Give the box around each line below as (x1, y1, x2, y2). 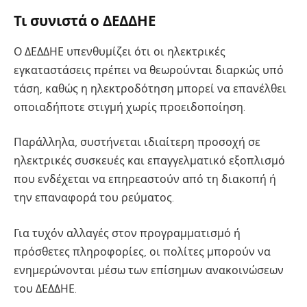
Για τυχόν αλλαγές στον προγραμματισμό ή (14, 226, 241, 240)
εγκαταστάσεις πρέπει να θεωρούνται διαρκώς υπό (14, 63, 284, 77)
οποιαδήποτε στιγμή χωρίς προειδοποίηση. (14, 100, 245, 114)
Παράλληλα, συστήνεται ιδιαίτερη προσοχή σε (14, 136, 260, 149)
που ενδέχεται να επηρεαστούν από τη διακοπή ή (14, 173, 276, 186)
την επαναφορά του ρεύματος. (14, 191, 174, 205)
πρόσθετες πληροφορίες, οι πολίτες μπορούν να (14, 245, 271, 258)
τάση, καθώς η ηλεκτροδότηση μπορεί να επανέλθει (14, 82, 286, 95)
